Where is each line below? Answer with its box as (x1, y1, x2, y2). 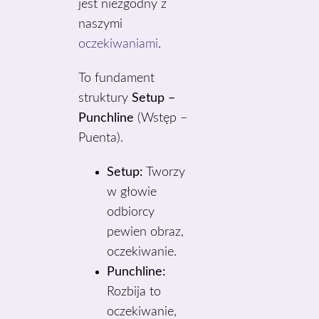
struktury (78, 92, 132, 105)
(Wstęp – (134, 112, 188, 125)
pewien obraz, (107, 226, 184, 239)
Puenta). (78, 132, 124, 145)
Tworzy (143, 166, 186, 179)
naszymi (78, 18, 123, 31)
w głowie (107, 186, 157, 199)
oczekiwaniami (78, 38, 159, 51)
